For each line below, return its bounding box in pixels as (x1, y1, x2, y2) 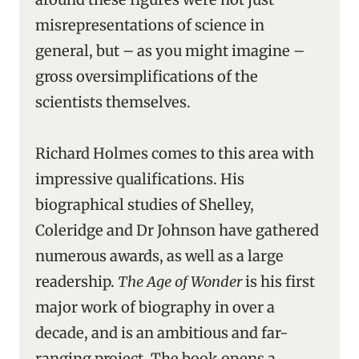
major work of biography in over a (35, 298, 275, 317)
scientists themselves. (35, 93, 191, 111)
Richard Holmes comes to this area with (35, 144, 314, 163)
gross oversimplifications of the (35, 67, 258, 86)
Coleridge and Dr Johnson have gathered (35, 221, 319, 240)
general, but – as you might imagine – (35, 42, 305, 60)
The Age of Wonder (118, 272, 242, 291)
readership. (35, 272, 118, 291)
